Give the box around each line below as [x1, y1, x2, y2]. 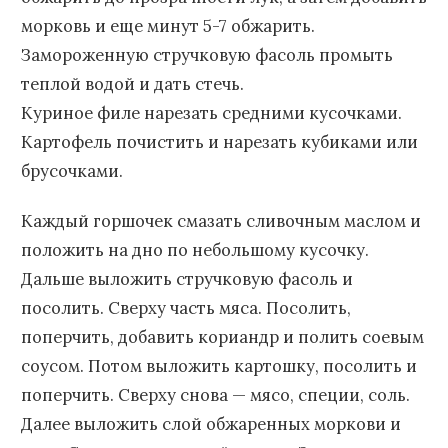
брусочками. [21, 159, 123, 182]
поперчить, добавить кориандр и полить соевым [21, 325, 424, 348]
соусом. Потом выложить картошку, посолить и [21, 354, 417, 377]
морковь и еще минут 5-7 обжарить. [21, 14, 315, 37]
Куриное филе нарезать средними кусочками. [21, 101, 402, 124]
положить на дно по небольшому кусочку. [21, 238, 369, 261]
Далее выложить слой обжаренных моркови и [21, 412, 401, 435]
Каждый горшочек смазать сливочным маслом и [21, 209, 421, 232]
